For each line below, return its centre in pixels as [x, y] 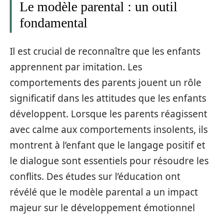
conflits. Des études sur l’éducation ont [95, 177]
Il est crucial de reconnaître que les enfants [105, 52]
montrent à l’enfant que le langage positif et [108, 145]
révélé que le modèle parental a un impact [104, 192]
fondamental [54, 22]
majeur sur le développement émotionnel [102, 208]
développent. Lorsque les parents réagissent [109, 114]
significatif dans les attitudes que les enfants [108, 99]
